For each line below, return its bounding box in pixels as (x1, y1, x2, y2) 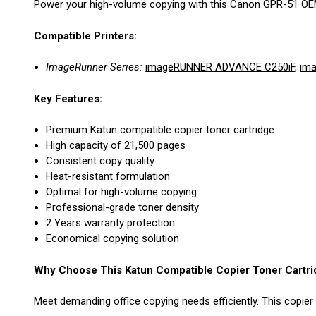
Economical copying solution (46, 232, 180, 245)
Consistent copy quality (46, 154, 155, 167)
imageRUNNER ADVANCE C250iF (145, 61, 296, 73)
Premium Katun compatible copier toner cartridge (46, 123, 275, 136)
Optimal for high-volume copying (46, 186, 197, 198)
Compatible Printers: (34, 29, 137, 42)
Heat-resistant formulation (46, 170, 171, 183)
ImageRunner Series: (46, 61, 146, 73)
